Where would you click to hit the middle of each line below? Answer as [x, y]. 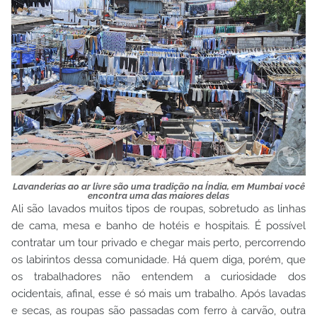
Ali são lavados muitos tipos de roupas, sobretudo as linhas [158, 209]
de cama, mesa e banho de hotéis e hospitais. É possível [158, 226]
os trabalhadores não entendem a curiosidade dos [158, 277]
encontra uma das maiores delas [158, 196]
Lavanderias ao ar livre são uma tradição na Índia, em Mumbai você [158, 186]
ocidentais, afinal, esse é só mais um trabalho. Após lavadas [158, 294]
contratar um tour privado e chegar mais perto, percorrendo [158, 243]
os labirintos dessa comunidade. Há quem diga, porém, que [158, 260]
